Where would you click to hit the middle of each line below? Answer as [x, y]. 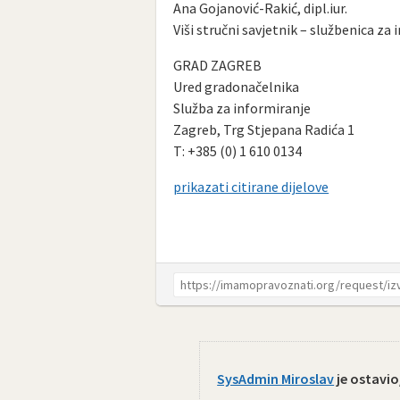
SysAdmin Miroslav [276, 378]
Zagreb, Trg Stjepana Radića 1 [264, 129]
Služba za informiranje [242, 108]
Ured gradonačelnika [237, 86]
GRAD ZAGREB [218, 65]
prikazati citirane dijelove [251, 186]
